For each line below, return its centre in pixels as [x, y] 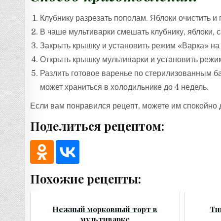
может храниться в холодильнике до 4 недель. [125, 87]
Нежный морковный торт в [105, 209]
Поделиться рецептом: [97, 126]
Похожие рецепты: [86, 179]
